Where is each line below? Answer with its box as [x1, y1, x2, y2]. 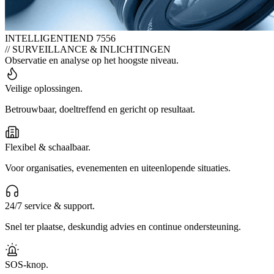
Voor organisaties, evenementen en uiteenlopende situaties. [5, 162, 231, 173]
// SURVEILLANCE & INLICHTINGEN [5, 43, 171, 54]
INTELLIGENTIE [5, 32, 79, 43]
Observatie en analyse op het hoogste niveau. [5, 54, 179, 65]
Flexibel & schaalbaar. [5, 141, 91, 152]
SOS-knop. [5, 259, 48, 270]
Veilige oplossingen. [5, 83, 83, 94]
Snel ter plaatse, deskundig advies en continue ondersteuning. [5, 221, 241, 232]
